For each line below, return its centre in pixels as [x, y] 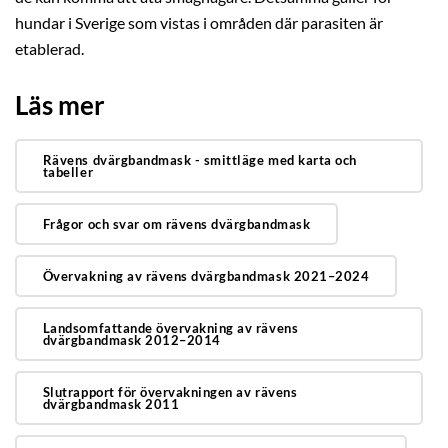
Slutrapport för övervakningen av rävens [170, 391]
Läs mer [60, 105]
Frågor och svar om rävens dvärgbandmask [176, 224]
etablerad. [49, 49]
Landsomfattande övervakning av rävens [170, 327]
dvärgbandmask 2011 [111, 403]
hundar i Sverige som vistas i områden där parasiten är [199, 23]
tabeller [68, 172]
